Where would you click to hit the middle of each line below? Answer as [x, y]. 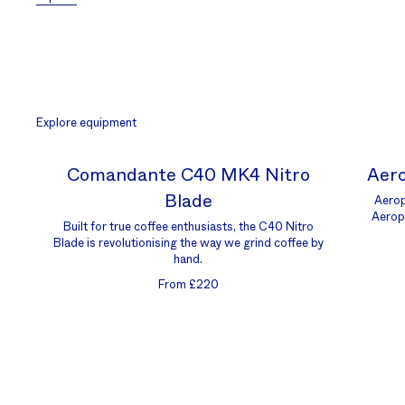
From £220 [188, 285]
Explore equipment [86, 123]
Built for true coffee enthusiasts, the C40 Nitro [188, 227]
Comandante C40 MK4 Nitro [188, 175]
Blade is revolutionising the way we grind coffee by [188, 244]
